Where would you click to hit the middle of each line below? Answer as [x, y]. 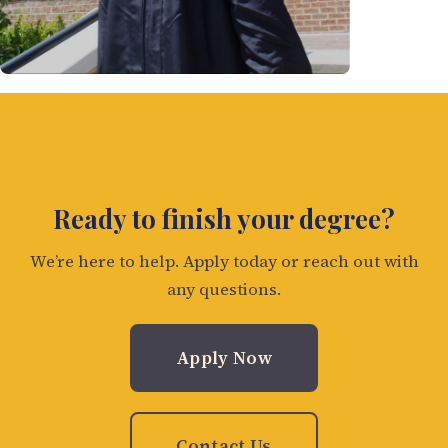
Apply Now [224, 358]
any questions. [224, 290]
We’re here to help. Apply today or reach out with [224, 262]
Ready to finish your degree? [224, 217]
